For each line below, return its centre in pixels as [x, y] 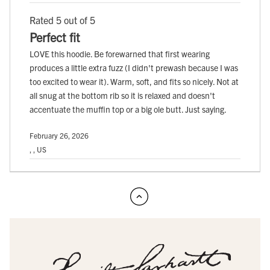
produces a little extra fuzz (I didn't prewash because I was [134, 68]
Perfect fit [55, 37]
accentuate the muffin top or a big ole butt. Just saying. [128, 109]
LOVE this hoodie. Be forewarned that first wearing [120, 54]
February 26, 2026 [59, 136]
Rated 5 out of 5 [62, 20]
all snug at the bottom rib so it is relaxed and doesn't [122, 96]
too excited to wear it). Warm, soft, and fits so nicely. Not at [134, 82]
